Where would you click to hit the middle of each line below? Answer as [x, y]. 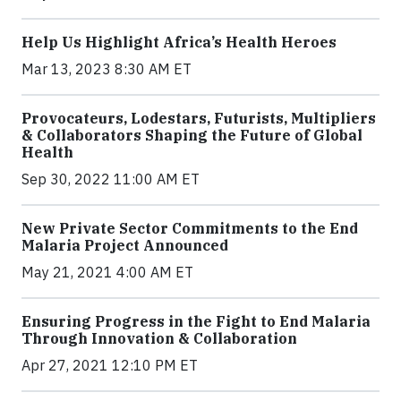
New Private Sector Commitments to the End [190, 229]
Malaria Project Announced [125, 246]
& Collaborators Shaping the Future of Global [192, 136]
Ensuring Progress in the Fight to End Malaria [196, 322]
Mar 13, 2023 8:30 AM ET [107, 69]
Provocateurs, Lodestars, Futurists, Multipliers [199, 119]
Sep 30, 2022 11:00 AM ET [111, 179]
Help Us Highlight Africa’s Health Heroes [179, 43]
